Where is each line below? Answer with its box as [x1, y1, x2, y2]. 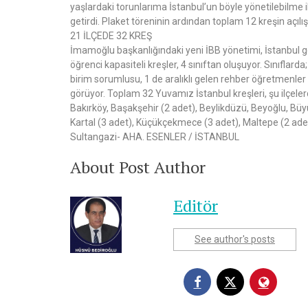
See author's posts [195, 233, 275, 245]
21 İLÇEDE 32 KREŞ [70, 30, 152, 41]
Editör [173, 194, 218, 217]
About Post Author [70, 155, 206, 178]
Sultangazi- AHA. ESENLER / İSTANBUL [70, 131, 239, 142]
